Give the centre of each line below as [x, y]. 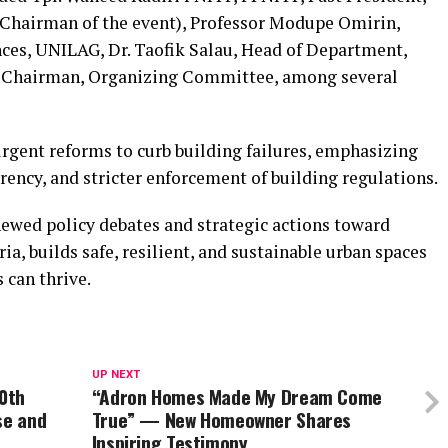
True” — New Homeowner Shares [221, 420]
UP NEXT [115, 375]
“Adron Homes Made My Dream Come [236, 397]
